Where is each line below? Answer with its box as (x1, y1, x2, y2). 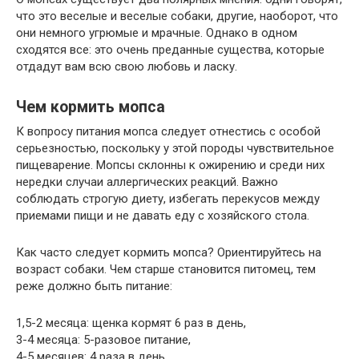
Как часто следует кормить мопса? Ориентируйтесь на (16, 245, 321, 260)
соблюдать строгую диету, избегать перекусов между (16, 192, 320, 207)
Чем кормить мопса (16, 98, 165, 117)
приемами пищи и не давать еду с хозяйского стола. (16, 208, 309, 224)
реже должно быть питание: (16, 279, 172, 294)
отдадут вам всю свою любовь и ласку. (16, 59, 237, 75)
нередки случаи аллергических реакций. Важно (16, 175, 278, 190)
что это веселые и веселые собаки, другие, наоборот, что (16, 9, 338, 24)
